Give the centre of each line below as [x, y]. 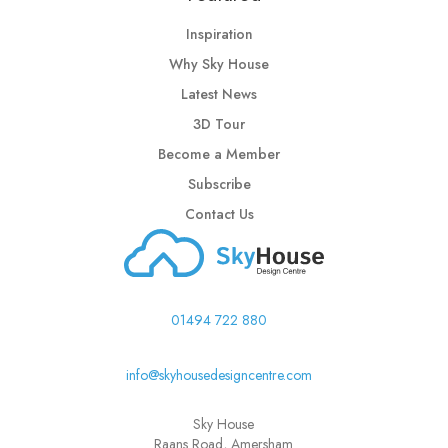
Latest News [219, 94]
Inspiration [219, 34]
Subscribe [219, 184]
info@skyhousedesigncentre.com [218, 374]
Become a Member [219, 154]
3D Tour [219, 124]
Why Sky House [219, 64]
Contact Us [219, 214]
